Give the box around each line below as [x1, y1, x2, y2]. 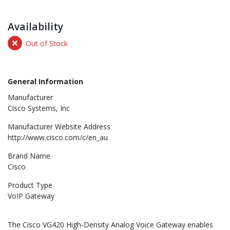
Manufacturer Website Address [8, 122, 110, 132]
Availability [8, 20, 63, 34]
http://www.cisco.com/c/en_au [8, 132, 108, 143]
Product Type [8, 180, 52, 190]
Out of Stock [26, 38, 68, 48]
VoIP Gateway [8, 191, 54, 201]
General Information [8, 76, 83, 87]
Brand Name [8, 151, 50, 161]
